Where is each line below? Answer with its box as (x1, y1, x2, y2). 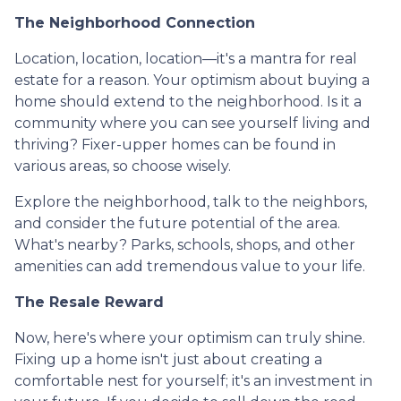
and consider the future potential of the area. (14, 214, 340, 232)
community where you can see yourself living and (14, 114, 371, 132)
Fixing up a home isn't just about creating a (14, 350, 322, 368)
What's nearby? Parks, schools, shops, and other (14, 235, 355, 253)
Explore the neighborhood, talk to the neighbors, (14, 192, 367, 210)
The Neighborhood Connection (14, 13, 255, 31)
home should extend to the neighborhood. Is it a (14, 92, 362, 110)
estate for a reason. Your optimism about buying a (14, 71, 370, 89)
